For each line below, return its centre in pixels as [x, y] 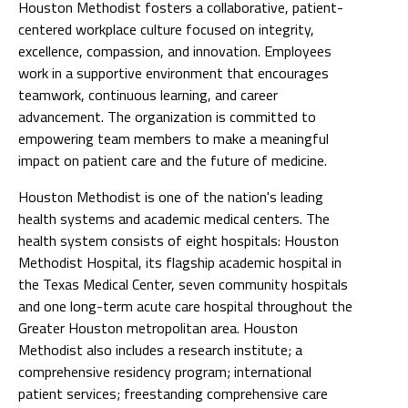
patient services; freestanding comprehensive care [173, 393]
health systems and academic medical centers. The [174, 218]
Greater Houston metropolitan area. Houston [158, 327]
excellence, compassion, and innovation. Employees [175, 51]
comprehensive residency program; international [165, 371]
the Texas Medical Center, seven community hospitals [183, 284]
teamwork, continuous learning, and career [148, 94]
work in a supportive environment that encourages [173, 72]
